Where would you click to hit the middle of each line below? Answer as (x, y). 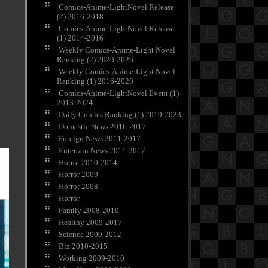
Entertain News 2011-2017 (102, 151)
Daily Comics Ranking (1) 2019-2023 (120, 115)
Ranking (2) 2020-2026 (95, 60)
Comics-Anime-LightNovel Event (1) (119, 93)
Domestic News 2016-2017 (102, 127)
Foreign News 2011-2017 (100, 139)
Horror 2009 (78, 175)
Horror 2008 (78, 187)
